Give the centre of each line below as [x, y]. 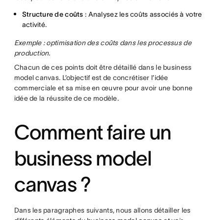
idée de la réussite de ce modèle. [66, 98]
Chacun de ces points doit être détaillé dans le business [103, 67]
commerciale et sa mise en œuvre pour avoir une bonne [103, 88]
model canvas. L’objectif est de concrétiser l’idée [91, 77]
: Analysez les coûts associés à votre [143, 14]
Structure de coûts [53, 14]
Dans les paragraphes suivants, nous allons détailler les [102, 210]
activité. [34, 24]
